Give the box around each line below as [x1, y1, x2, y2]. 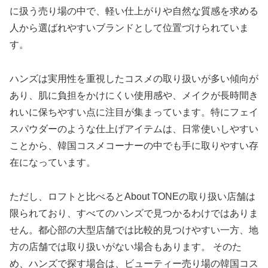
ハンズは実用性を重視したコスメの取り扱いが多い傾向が [10, 73, 258, 84]
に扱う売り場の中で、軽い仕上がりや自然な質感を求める [10, 6, 258, 17]
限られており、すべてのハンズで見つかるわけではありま [10, 208, 258, 218]
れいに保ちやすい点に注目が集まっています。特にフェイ [10, 106, 258, 117]
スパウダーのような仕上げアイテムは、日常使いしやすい [10, 123, 258, 134]
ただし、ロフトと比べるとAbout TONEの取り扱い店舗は [10, 191, 255, 202]
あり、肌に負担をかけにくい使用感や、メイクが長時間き [10, 90, 258, 100]
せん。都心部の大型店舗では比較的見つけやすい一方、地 [10, 224, 258, 235]
